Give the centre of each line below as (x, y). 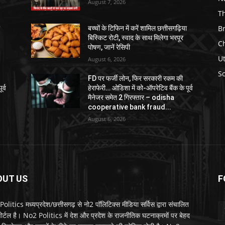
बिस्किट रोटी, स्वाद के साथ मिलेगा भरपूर (136, 37)
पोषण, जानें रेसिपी (109, 47)
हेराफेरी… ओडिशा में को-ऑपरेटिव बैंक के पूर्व (141, 88)
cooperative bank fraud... (130, 107)
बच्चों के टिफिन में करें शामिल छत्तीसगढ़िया (138, 28)
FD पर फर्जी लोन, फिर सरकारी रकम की (136, 78)
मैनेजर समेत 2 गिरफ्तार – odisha (131, 97)
